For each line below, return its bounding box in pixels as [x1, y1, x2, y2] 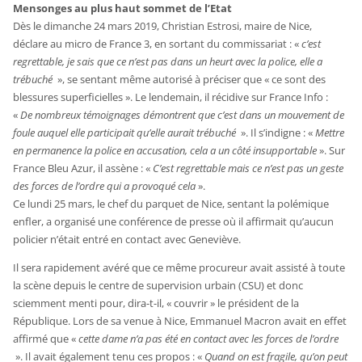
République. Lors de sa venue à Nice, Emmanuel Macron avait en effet [13, 313, 347, 328]
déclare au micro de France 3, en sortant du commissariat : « [13, 36, 302, 51]
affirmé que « [13, 330, 79, 346]
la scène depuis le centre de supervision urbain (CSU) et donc [13, 277, 304, 293]
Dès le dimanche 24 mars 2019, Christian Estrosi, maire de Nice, [13, 18, 313, 33]
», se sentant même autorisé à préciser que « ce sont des [55, 71, 326, 86]
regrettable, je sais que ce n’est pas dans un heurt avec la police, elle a [13, 53, 323, 69]
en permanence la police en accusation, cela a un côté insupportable [13, 142, 318, 158]
